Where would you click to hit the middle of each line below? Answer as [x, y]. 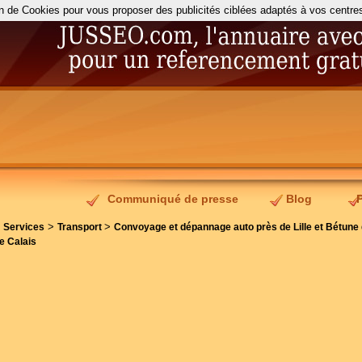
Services [24, 227]
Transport [81, 227]
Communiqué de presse [173, 199]
